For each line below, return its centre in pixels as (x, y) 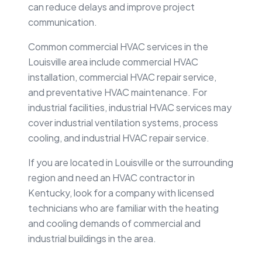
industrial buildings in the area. (92, 238)
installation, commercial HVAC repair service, (122, 77)
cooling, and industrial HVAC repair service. (119, 137)
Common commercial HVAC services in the (118, 46)
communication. (63, 22)
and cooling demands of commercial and (114, 223)
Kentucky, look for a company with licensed (121, 192)
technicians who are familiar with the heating (123, 208)
